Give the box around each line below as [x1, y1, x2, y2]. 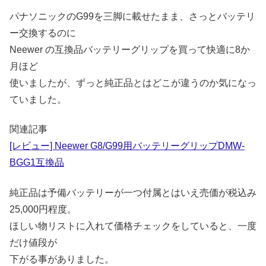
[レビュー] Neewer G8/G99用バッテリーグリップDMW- [9, 141, 245, 151]
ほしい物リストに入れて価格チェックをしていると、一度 [9, 220, 256, 231]
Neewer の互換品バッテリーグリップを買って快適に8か [9, 45, 250, 55]
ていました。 [9, 94, 66, 104]
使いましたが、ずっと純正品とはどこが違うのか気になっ [9, 78, 256, 88]
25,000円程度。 [9, 204, 77, 214]
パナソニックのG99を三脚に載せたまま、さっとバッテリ [9, 11, 255, 21]
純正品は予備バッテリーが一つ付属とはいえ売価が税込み [9, 187, 256, 198]
